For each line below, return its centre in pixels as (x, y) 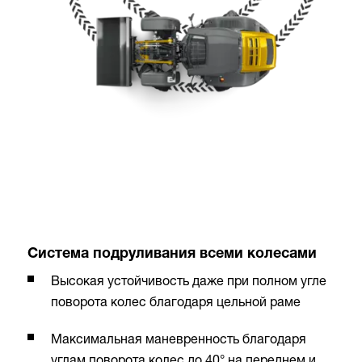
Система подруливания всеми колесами (172, 255)
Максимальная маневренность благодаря (179, 339)
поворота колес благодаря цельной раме (176, 302)
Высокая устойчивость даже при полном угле (189, 281)
